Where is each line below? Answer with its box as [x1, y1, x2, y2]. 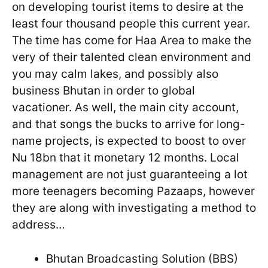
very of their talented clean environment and [12, 50, 251, 65]
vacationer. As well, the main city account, [12, 100, 239, 115]
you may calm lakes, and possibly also [12, 67, 218, 81]
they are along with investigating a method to [12, 201, 256, 215]
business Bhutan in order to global [12, 84, 195, 98]
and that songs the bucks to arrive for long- [12, 117, 245, 132]
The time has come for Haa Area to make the [12, 33, 251, 48]
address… [12, 218, 65, 232]
